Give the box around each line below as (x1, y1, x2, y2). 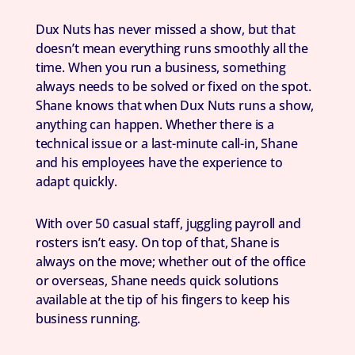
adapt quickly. (35, 173, 117, 191)
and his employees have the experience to (35, 154, 283, 172)
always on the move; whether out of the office (35, 253, 307, 271)
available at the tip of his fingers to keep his (35, 291, 290, 309)
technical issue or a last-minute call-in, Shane (35, 135, 298, 153)
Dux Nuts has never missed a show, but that (35, 21, 296, 39)
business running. (35, 310, 141, 328)
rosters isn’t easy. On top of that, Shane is (35, 234, 281, 252)
